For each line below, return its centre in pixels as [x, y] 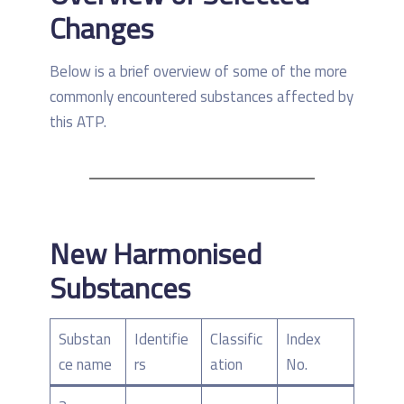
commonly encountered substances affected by [202, 97]
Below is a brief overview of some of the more [198, 72]
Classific [236, 340]
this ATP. [78, 122]
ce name [85, 365]
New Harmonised [156, 254]
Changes [101, 28]
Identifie [161, 340]
